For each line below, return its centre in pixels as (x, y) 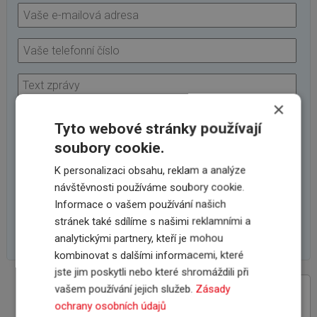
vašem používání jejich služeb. (125, 289)
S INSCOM (172, 308)
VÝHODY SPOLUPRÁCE (202, 295)
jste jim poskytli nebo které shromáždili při (152, 272)
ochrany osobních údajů (110, 306)
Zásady (213, 289)
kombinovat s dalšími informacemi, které (149, 255)
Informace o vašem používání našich (140, 204)
